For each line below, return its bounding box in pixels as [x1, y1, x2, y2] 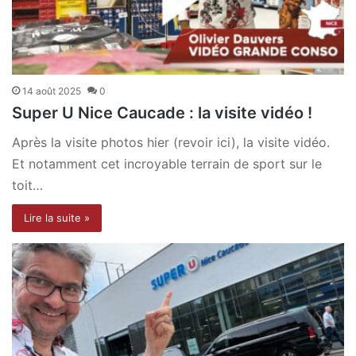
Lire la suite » [24, 211, 90, 225]
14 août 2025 [22, 85, 81, 98]
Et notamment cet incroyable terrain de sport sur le [12, 156, 322, 172]
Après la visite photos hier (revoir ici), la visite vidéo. [12, 134, 330, 151]
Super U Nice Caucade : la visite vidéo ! [12, 103, 312, 123]
